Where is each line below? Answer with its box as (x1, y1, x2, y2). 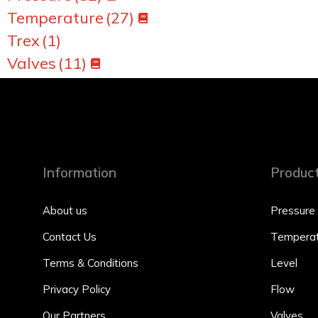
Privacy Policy (43, 283, 111, 296)
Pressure (270, 204, 315, 217)
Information (43, 164, 116, 181)
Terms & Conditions (43, 256, 138, 270)
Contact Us (43, 230, 97, 243)
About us (43, 204, 87, 217)
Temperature (7, 8, 104, 28)
